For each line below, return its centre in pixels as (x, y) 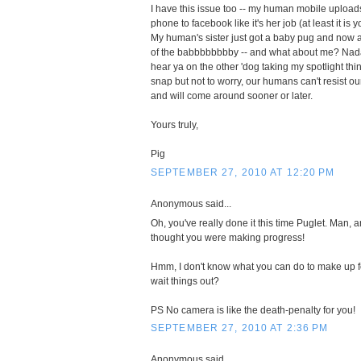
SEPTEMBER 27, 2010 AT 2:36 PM (240, 328)
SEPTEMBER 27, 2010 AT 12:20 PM (243, 172)
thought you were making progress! (228, 237)
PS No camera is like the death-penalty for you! (253, 310)
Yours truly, (174, 125)
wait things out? (185, 281)
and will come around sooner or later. (232, 96)
